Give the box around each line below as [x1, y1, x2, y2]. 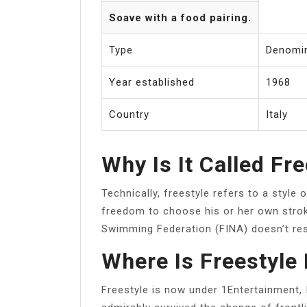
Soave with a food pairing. [109, 11, 251, 24]
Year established [109, 75, 195, 88]
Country [109, 108, 149, 121]
